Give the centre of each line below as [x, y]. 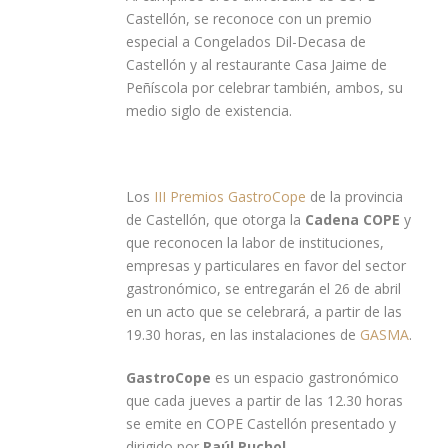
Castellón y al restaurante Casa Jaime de [256, 65]
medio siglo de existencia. [209, 111]
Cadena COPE [352, 220]
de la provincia [354, 197]
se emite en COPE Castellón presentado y [261, 424]
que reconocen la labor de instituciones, [255, 243]
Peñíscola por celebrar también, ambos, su [264, 88]
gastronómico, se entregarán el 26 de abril [263, 289]
